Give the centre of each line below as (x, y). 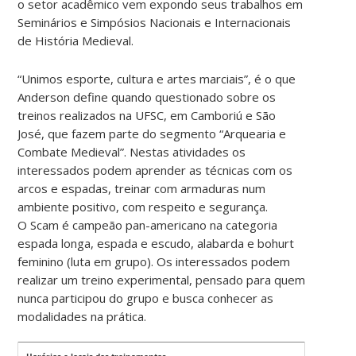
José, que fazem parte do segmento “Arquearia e (152, 133)
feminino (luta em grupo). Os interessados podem (154, 261)
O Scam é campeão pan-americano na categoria (148, 224)
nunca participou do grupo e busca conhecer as (146, 298)
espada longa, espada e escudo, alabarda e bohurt (156, 243)
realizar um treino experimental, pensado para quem (162, 279)
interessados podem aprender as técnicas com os (155, 170)
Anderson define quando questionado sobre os (147, 97)
